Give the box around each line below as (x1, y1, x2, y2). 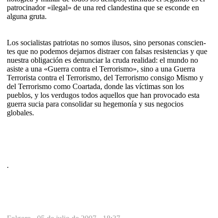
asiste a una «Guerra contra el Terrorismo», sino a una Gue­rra (7, 64, 195, 73)
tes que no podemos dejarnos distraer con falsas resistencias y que (7, 47, 207, 55)
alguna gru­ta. (7, 12, 47, 20)
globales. (7, 108, 34, 117)
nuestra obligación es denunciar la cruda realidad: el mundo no (7, 55, 198, 64)
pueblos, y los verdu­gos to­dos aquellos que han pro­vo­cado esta (7, 91, 200, 99)
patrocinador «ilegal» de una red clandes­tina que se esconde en (7, 3, 199, 12)
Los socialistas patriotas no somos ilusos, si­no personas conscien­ (7, 38, 206, 47)
